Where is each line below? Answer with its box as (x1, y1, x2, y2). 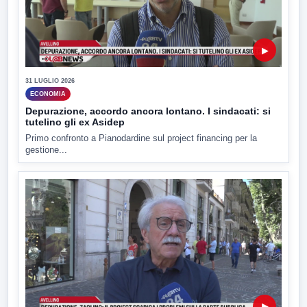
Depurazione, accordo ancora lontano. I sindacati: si (25, 106, 271, 117)
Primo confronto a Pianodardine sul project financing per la (25, 133, 257, 144)
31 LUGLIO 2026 (25, 77, 75, 85)
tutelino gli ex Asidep (25, 116, 125, 128)
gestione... (25, 145, 67, 156)
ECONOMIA (30, 90, 66, 97)
